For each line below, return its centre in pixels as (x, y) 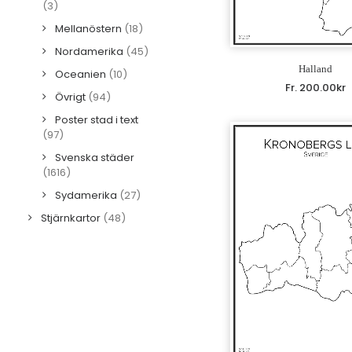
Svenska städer (95, 158)
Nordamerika (89, 51)
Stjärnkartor (71, 218)
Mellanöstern (88, 29)
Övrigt (70, 97)
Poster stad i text (97, 120)
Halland (315, 68)
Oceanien (81, 74)
